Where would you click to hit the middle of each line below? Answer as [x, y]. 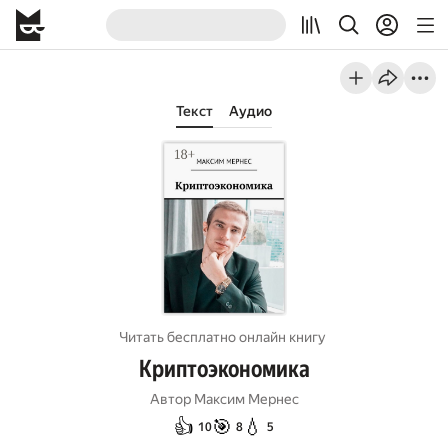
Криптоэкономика [224, 369]
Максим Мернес [246, 399]
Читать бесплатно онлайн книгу [222, 337]
